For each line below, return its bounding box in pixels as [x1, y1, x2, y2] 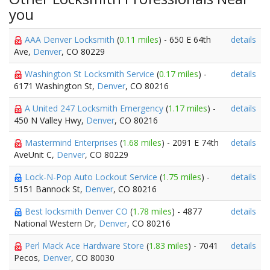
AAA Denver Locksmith [25, 34, 117, 45]
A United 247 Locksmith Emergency [25, 102, 166, 114]
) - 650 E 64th [159, 34, 211, 45]
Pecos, [14, 252, 43, 263]
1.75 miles [162, 171, 201, 183]
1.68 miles [122, 137, 162, 148]
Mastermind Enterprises [25, 137, 120, 148]
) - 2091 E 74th [162, 137, 219, 148]
